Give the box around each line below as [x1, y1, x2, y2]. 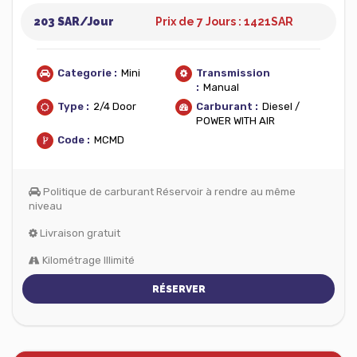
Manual [203, 81, 239, 93]
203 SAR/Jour [33, 15, 115, 28]
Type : [57, 100, 89, 112]
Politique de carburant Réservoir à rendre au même [41, 186, 296, 198]
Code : [57, 134, 90, 146]
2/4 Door [93, 100, 136, 112]
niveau [29, 200, 62, 212]
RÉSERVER [151, 284, 206, 295]
